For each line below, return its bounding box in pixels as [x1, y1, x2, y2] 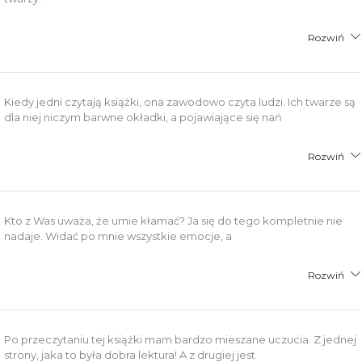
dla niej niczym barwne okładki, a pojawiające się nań [4, 110, 283, 124]
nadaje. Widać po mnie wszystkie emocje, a [4, 229, 233, 242]
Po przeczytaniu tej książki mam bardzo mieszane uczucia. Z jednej [4, 332, 357, 346]
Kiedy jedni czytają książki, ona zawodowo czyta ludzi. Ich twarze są [4, 95, 356, 108]
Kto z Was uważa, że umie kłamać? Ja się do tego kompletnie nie [4, 213, 343, 227]
